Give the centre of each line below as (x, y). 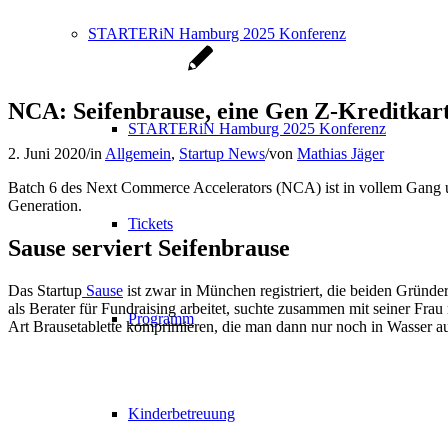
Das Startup (45, 290)
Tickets (150, 223)
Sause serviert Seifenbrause (149, 247)
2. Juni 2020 (47, 153)
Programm (161, 318)
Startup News (222, 153)
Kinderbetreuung (181, 413)
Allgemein (138, 153)
